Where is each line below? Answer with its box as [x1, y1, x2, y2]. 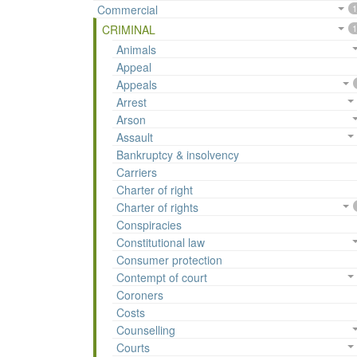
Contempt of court [116, 269, 207, 286]
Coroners [116, 287, 163, 304]
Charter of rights [116, 199, 198, 216]
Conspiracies [116, 217, 182, 233]
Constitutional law [116, 234, 205, 251]
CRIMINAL [102, 22, 155, 38]
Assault [116, 129, 153, 146]
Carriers [116, 164, 157, 181]
